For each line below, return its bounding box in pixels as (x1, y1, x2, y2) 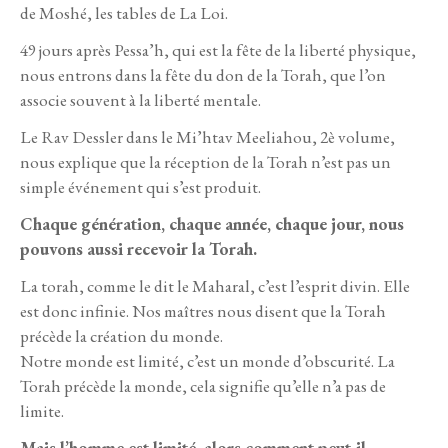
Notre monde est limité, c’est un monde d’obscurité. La (20, 350, 395, 373)
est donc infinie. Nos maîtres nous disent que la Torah (20, 300, 386, 323)
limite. (20, 400, 64, 423)
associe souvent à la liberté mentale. (20, 88, 261, 111)
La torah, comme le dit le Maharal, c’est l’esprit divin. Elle (20, 275, 410, 298)
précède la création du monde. (20, 325, 226, 348)
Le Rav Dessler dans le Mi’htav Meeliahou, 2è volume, (20, 126, 395, 149)
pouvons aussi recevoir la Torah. (20, 238, 261, 261)
